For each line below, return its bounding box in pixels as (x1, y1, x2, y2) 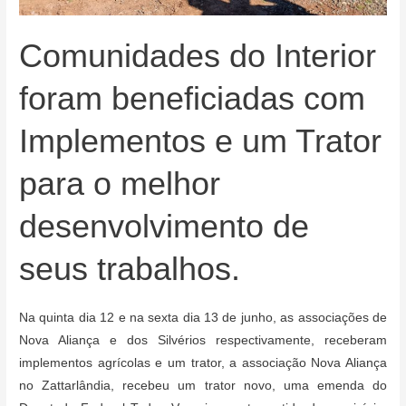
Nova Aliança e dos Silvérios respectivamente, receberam (19, 333, 387, 347)
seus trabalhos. (19, 249, 241, 287)
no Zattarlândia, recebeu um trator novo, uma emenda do (19, 378, 387, 392)
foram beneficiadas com (19, 79, 366, 117)
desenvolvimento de (19, 207, 310, 245)
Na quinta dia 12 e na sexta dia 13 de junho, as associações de (19, 310, 387, 324)
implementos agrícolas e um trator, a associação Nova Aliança (19, 355, 387, 370)
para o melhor (19, 164, 221, 202)
